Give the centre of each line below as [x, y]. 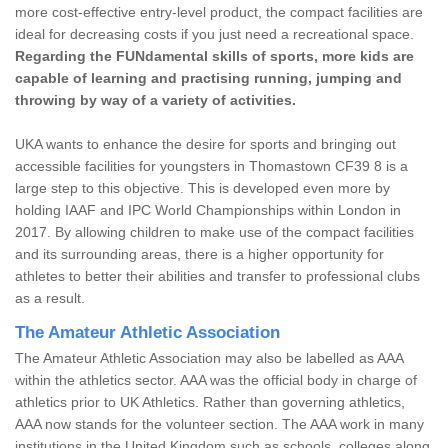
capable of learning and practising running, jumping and [208, 77]
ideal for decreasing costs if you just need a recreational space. [214, 33]
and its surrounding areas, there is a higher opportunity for [199, 253]
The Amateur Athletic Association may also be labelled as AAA [209, 357]
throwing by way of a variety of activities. [155, 99]
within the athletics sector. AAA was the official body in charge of [216, 379]
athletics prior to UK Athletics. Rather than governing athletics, [210, 401]
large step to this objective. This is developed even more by [202, 187]
